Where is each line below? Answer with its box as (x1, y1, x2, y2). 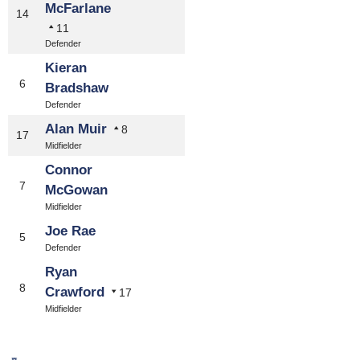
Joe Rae (45, 223, 96, 239)
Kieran (45, 60, 87, 76)
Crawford (45, 284, 104, 300)
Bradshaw (45, 80, 108, 96)
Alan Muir (45, 121, 107, 137)
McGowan (45, 182, 108, 198)
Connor (45, 162, 92, 178)
